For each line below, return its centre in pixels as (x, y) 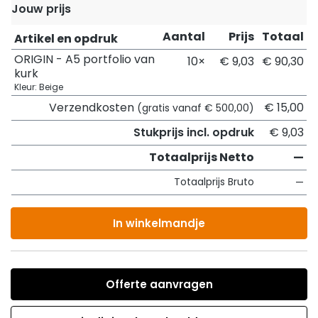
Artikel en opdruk (66, 39)
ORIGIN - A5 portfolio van (84, 59)
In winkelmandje (159, 223)
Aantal (184, 37)
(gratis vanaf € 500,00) (196, 108)
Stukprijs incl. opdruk (194, 132)
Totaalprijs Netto (202, 157)
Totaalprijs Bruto (214, 182)
